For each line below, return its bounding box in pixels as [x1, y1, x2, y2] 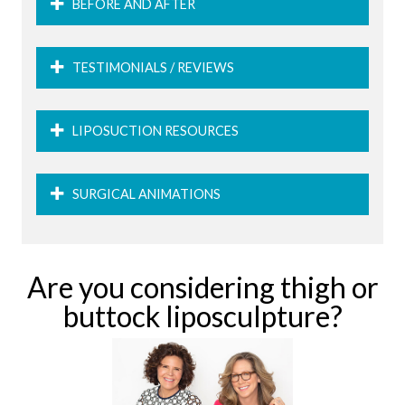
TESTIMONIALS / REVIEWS [72, 60, 234, 76]
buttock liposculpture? [62, 298, 343, 334]
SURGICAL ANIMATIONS [72, 186, 221, 202]
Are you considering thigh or [26, 269, 379, 306]
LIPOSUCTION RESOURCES [72, 123, 239, 139]
